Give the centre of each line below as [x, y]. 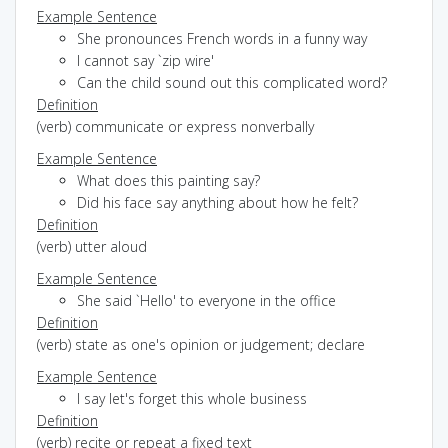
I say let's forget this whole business [192, 398]
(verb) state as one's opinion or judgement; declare [201, 344]
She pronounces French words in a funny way [222, 38]
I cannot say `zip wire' [145, 60]
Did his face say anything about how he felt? [217, 202]
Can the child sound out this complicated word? [232, 82]
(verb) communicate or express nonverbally [175, 126]
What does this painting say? [168, 180]
